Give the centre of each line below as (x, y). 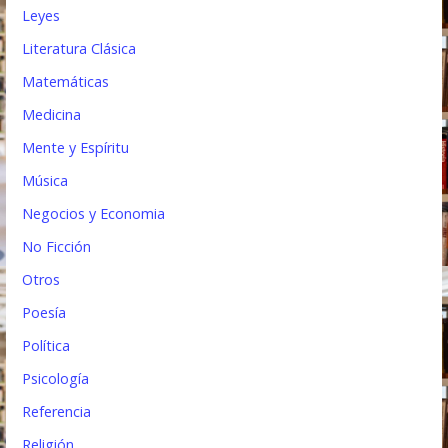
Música (45, 180)
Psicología (56, 378)
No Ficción (57, 246)
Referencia (57, 411)
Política (46, 345)
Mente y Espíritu (76, 147)
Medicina (52, 114)
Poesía (44, 312)
